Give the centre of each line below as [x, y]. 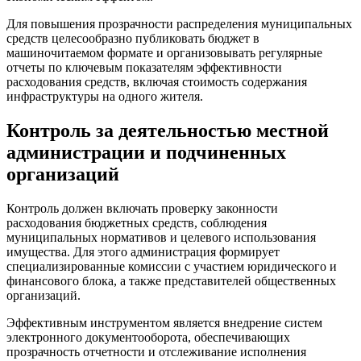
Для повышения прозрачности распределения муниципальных [179, 23]
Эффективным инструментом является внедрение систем [164, 322]
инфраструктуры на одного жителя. [105, 96]
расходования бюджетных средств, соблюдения [137, 222]
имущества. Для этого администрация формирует [143, 251]
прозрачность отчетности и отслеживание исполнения [156, 351]
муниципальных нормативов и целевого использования [161, 237]
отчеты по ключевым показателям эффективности [144, 67]
